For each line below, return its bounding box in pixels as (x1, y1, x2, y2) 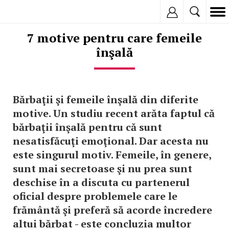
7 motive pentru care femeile (27, 30, 202, 46)
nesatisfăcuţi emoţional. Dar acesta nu (13, 134, 209, 148)
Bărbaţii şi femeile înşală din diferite (13, 93, 198, 106)
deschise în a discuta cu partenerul (13, 175, 190, 189)
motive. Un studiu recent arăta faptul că (13, 106, 215, 120)
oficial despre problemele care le (13, 189, 177, 203)
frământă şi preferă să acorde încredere (13, 203, 212, 217)
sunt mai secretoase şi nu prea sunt (13, 162, 192, 175)
